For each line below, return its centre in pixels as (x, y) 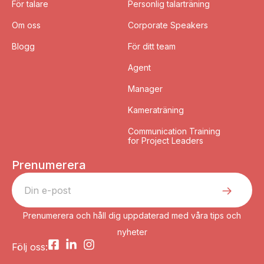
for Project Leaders (165, 141)
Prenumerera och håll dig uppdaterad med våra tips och (132, 216)
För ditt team (151, 47)
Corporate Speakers (168, 25)
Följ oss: (30, 247)
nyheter (132, 232)
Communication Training (174, 131)
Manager (145, 89)
